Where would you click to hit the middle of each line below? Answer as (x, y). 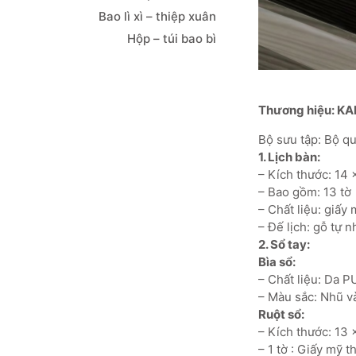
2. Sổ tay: (285, 244)
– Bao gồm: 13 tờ (304, 192)
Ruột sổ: (281, 314)
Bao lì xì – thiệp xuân (155, 16)
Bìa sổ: (277, 261)
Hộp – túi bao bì (171, 39)
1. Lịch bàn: (290, 157)
